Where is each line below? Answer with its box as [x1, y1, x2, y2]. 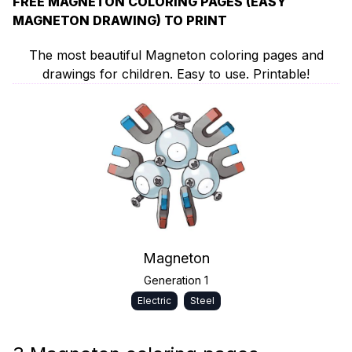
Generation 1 [144, 273, 208, 287]
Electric [137, 295, 171, 306]
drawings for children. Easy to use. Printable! [42, 66, 310, 82]
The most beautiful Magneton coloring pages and [28, 47, 324, 63]
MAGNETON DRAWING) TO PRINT [13, 13, 227, 28]
